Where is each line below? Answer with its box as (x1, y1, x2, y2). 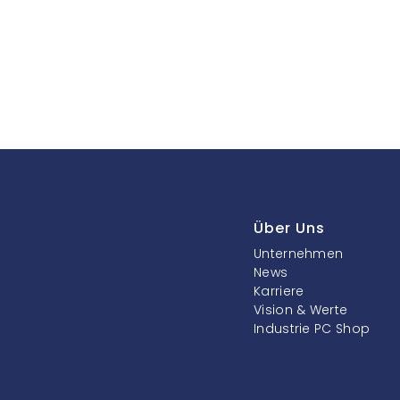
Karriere (254, 281, 304, 300)
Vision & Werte (254, 300, 348, 319)
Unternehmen (254, 244, 344, 262)
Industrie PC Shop (254, 319, 371, 337)
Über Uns (254, 217, 325, 238)
